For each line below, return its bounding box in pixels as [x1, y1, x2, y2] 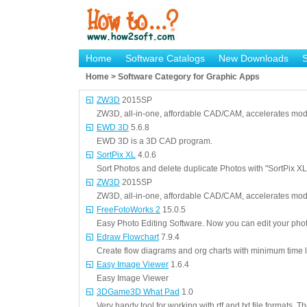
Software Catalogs [125, 53, 205, 64]
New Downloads [219, 53, 288, 64]
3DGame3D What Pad [97, 287, 180, 297]
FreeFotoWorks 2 [97, 205, 160, 214]
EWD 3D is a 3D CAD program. [97, 136, 212, 146]
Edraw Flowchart [97, 232, 159, 242]
